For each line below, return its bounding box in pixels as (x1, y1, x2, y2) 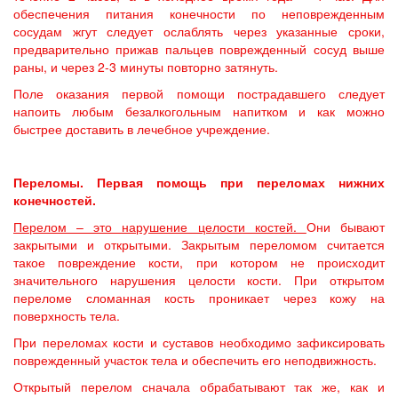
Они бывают (306, 218, 386, 235)
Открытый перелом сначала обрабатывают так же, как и (13, 378, 385, 395)
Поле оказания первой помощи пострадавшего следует (13, 84, 385, 102)
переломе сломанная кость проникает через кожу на (13, 289, 385, 306)
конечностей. (13, 191, 96, 209)
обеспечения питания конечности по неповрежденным (13, 4, 385, 22)
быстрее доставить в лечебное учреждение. (13, 120, 270, 138)
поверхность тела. (13, 306, 120, 324)
